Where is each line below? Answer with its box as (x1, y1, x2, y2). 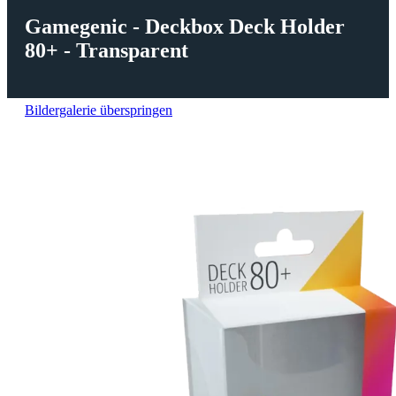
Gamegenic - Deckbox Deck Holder (25, 14, 345, 38)
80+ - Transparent (25, 38, 188, 62)
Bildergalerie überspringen (25, 102, 172, 118)
